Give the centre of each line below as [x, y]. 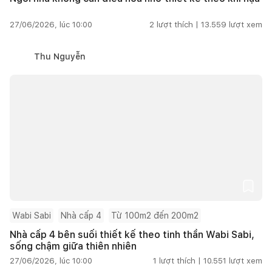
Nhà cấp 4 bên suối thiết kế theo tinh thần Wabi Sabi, [132, 234]
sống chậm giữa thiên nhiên [73, 246]
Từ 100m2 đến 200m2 [155, 215]
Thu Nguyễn [60, 56]
